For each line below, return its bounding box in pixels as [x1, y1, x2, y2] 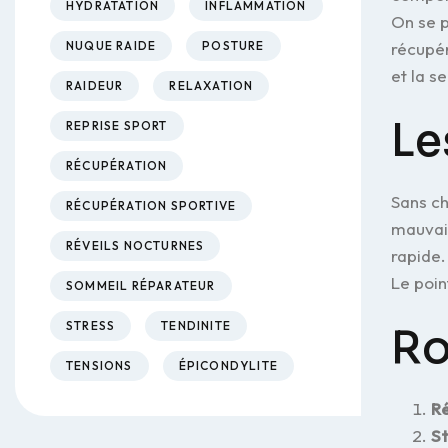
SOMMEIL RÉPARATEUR [66, 278, 216, 293]
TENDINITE [161, 318, 232, 333]
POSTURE [202, 38, 265, 53]
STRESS [66, 318, 116, 333]
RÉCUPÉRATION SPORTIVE [66, 198, 237, 213]
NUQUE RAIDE [66, 38, 157, 53]
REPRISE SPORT [66, 118, 168, 133]
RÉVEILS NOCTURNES [66, 238, 205, 253]
